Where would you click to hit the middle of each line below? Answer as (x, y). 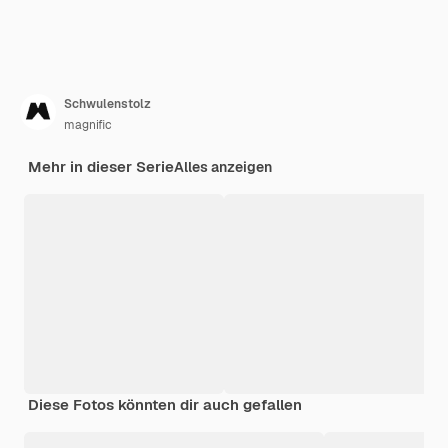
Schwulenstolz (107, 103)
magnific (88, 124)
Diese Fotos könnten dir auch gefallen (165, 404)
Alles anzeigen (223, 166)
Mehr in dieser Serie (101, 166)
